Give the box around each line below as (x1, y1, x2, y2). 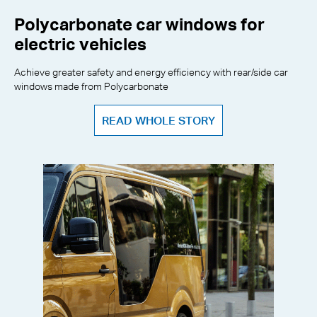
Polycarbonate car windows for (14, 13, 265, 35)
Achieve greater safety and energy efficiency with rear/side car (14, 65, 288, 78)
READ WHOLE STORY (102, 113, 215, 127)
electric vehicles (14, 33, 146, 54)
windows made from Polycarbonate (14, 79, 168, 92)
